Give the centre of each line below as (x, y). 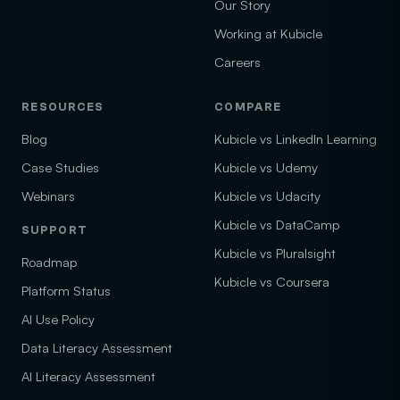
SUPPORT (55, 230)
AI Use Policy (58, 319)
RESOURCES (63, 107)
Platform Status (66, 290)
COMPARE (248, 107)
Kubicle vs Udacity (267, 196)
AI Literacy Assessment (88, 376)
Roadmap (49, 262)
